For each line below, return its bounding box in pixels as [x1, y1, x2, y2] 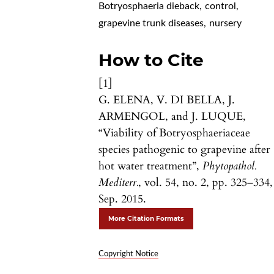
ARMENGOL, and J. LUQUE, [98, 108, 246, 124]
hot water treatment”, [98, 158, 203, 174]
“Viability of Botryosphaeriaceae [98, 125, 251, 141]
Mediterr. [98, 174, 139, 190]
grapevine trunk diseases [98, 18, 204, 28]
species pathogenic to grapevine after [98, 141, 271, 157]
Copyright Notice [98, 250, 159, 258]
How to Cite [98, 49, 204, 70]
